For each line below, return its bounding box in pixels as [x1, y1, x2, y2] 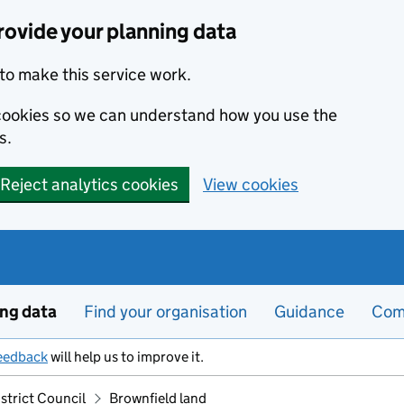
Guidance [274, 301, 344, 322]
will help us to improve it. [48, 348, 204, 365]
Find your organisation [84, 301, 247, 322]
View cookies [203, 174, 298, 195]
